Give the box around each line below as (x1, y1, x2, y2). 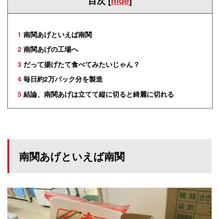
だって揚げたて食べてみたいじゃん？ (22, 59, 140, 69)
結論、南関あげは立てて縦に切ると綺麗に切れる (22, 89, 174, 99)
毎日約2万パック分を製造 (22, 74, 103, 84)
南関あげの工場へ (22, 44, 78, 54)
